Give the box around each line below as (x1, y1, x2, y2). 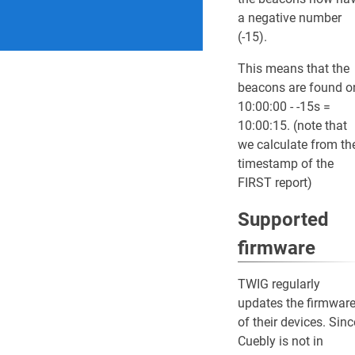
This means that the (238, 61, 349, 76)
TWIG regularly (238, 277, 320, 292)
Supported (238, 208, 329, 231)
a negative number (238, 10, 342, 25)
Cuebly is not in (238, 334, 323, 349)
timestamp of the (238, 156, 334, 171)
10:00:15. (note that (238, 118, 347, 133)
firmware (238, 237, 315, 259)
